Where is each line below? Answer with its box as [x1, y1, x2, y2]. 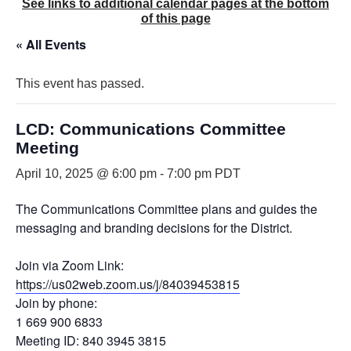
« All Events [16, 34, 86, 53]
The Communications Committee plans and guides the [16, 199, 317, 218]
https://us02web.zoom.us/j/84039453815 [16, 274, 240, 293]
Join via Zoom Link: [16, 255, 124, 274]
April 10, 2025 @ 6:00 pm [16, 166, 157, 180]
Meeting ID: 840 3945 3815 [16, 331, 166, 349]
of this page [140, 11, 211, 25]
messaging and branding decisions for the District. [16, 218, 292, 237]
